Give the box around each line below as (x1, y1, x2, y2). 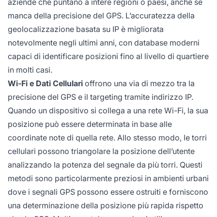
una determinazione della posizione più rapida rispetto (8, 200, 203, 210)
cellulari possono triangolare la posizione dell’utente (8, 146, 195, 156)
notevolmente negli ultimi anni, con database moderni (8, 37, 200, 47)
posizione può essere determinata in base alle (8, 119, 172, 129)
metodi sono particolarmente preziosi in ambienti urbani (8, 173, 209, 183)
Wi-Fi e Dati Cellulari (8, 78, 83, 88)
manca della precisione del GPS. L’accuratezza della (8, 10, 195, 20)
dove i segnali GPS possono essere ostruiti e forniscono (8, 186, 208, 197)
